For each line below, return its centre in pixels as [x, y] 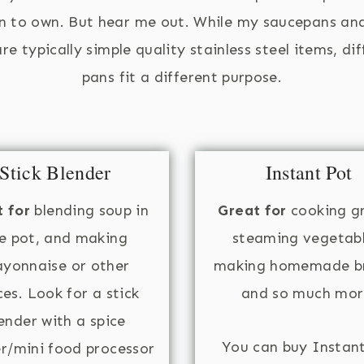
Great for [252, 210]
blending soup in [90, 210]
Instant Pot [309, 172]
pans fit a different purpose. [182, 77]
